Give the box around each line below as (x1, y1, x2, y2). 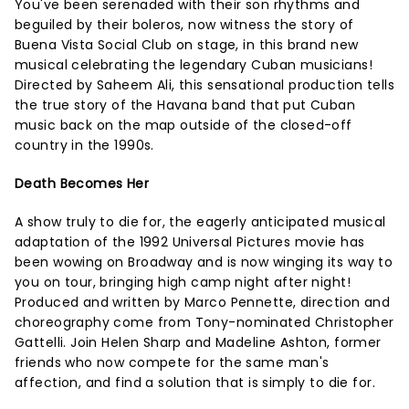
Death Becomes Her (15, 173, 150, 193)
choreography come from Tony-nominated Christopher (15, 312, 394, 331)
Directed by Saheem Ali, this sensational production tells (15, 75, 394, 94)
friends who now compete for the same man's (15, 352, 330, 372)
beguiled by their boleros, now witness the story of (15, 15, 354, 34)
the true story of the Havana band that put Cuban (15, 95, 356, 114)
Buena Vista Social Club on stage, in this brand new (15, 35, 359, 54)
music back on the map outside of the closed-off (15, 115, 352, 134)
